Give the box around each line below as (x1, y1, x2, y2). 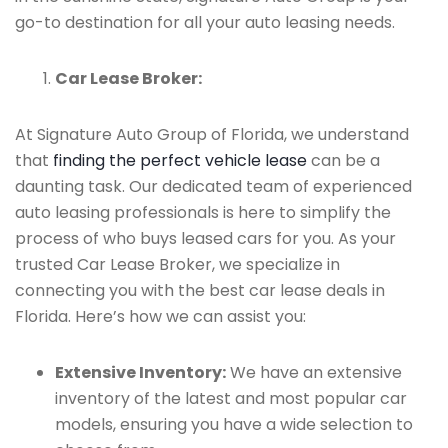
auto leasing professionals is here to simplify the (15, 201, 391, 224)
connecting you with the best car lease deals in (15, 279, 385, 302)
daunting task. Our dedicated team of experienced (15, 175, 412, 198)
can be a (307, 149, 380, 172)
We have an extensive (226, 361, 402, 384)
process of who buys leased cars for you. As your (15, 227, 396, 250)
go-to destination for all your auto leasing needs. (15, 11, 395, 34)
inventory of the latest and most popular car (55, 387, 407, 410)
